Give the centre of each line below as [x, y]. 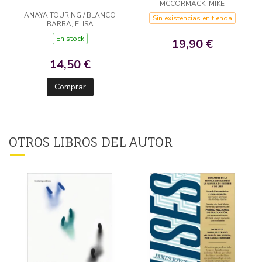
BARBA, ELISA [70, 24]
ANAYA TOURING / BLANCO [70, 15]
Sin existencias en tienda [192, 18]
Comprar [70, 87]
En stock [70, 39]
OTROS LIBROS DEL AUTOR [91, 142]
